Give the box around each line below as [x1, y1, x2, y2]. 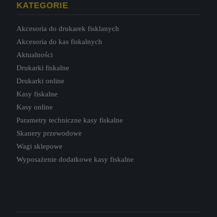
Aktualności [16, 51, 53, 59]
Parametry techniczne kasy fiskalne [16, 116, 123, 124]
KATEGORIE [16, 1, 68, 10]
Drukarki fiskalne [16, 64, 69, 72]
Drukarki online [16, 77, 64, 85]
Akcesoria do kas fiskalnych [16, 38, 102, 46]
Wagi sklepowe [16, 142, 62, 151]
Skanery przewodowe [16, 129, 82, 138]
